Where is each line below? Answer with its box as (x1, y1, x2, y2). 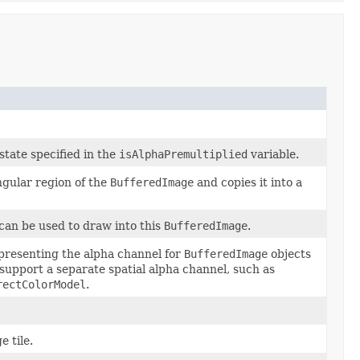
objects (268, 247, 311, 260)
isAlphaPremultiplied (119, 147, 247, 161)
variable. (247, 147, 299, 161)
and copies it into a (194, 175, 302, 189)
